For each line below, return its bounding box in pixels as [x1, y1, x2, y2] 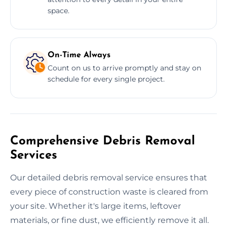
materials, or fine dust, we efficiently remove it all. [10, 215, 209, 225]
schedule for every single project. [48, 74, 165, 84]
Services [10, 149, 57, 162]
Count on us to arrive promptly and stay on [48, 63, 201, 72]
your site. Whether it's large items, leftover [10, 201, 181, 211]
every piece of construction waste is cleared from [10, 186, 208, 197]
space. [48, 6, 69, 15]
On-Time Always [48, 51, 110, 59]
